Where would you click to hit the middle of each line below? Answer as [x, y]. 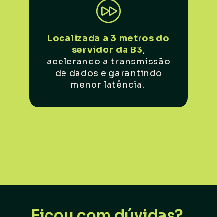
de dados [78, 73]
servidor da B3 [107, 50]
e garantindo [131, 73]
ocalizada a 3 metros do [111, 38]
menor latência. [107, 85]
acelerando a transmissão [108, 61]
